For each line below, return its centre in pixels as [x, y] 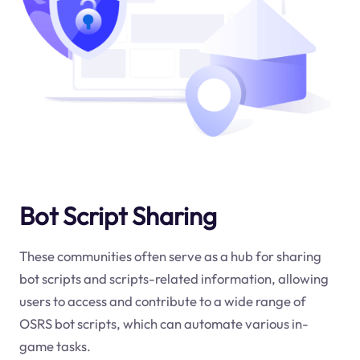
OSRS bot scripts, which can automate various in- [164, 323]
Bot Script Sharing [118, 215]
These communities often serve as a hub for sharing [170, 256]
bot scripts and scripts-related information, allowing [174, 278]
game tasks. [55, 346]
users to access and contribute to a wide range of [162, 301]
